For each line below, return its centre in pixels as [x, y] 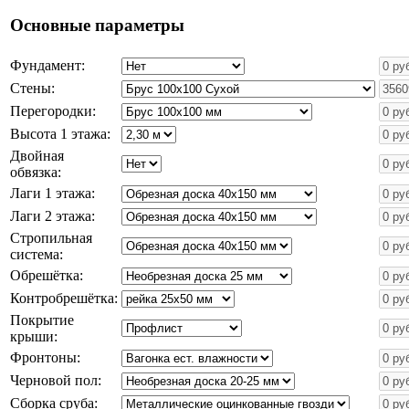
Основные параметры [97, 26]
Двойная [37, 155]
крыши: [34, 336]
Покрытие [42, 320]
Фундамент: [47, 65]
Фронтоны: [45, 357]
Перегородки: [53, 110]
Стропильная [51, 237]
